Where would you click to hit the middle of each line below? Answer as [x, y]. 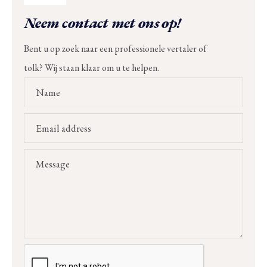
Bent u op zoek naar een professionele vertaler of [115, 48]
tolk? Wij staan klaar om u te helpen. [91, 67]
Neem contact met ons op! [103, 22]
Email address [63, 128]
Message [53, 164]
